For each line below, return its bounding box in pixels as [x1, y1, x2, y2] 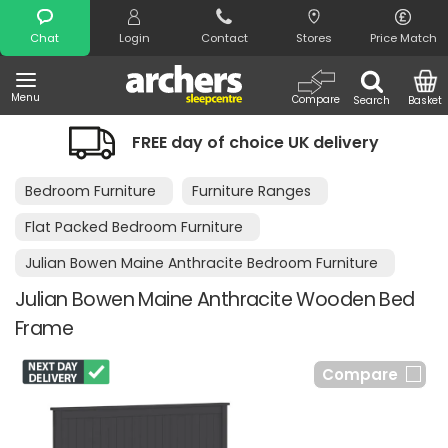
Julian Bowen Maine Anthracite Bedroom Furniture [25, 253, 378, 273]
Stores [295, 30, 332, 46]
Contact [200, 30, 248, 46]
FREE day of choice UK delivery [131, 131, 379, 154]
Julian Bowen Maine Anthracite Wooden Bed [15, 286, 415, 313]
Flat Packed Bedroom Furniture [25, 217, 243, 237]
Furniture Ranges [192, 181, 312, 201]
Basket [408, 93, 443, 108]
